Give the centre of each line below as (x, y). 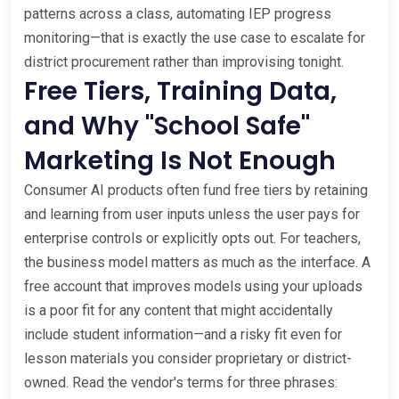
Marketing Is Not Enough (180, 160)
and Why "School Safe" (167, 126)
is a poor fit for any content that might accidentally (179, 310)
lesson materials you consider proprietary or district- (188, 358)
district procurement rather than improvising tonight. (184, 61)
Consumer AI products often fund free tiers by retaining (196, 190)
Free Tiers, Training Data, (180, 91)
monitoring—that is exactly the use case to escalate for (195, 37)
